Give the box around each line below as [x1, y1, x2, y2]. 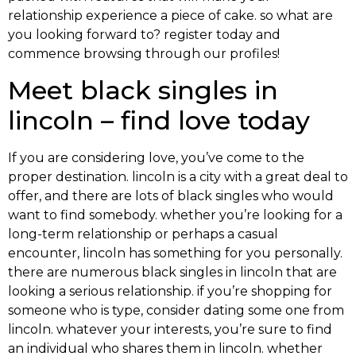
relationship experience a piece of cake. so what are [8, 8, 333, 24]
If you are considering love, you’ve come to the [8, 149, 304, 165]
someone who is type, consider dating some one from [8, 302, 344, 318]
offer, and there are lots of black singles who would [8, 188, 334, 203]
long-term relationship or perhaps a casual [8, 226, 278, 242]
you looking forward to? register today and [8, 27, 281, 43]
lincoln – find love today [8, 104, 310, 136]
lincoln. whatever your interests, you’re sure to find [8, 321, 332, 337]
